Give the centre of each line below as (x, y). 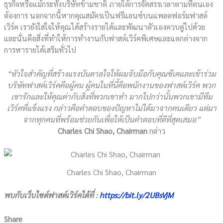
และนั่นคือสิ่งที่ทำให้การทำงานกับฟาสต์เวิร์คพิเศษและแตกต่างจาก (106, 38)
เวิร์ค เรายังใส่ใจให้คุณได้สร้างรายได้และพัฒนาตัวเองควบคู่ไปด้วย (105, 26)
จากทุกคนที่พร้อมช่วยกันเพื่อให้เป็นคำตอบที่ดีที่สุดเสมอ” (111, 119)
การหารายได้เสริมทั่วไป (40, 49)
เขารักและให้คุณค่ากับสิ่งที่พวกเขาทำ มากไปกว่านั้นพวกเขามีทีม (111, 96)
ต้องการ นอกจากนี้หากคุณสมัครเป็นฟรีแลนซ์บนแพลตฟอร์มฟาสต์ (106, 15)
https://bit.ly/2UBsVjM (137, 195)
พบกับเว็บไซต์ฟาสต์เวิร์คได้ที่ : (52, 195)
